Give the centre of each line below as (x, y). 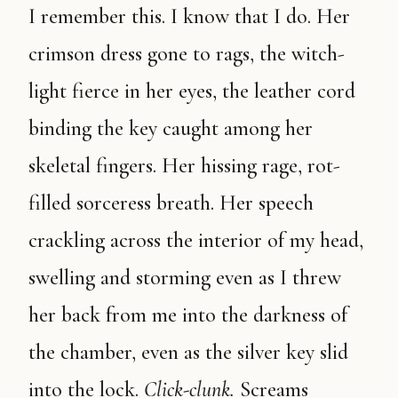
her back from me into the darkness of (188, 315)
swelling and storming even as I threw (185, 278)
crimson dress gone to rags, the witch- (187, 54)
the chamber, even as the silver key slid (188, 352)
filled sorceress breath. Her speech (171, 203)
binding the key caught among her (171, 128)
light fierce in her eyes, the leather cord (192, 91)
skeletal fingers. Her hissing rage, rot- (184, 166)
